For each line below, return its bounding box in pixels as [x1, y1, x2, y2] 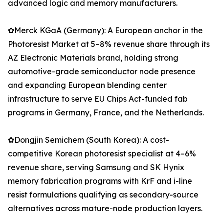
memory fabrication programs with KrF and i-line [8, 176, 192, 186]
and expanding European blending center [8, 80, 167, 90]
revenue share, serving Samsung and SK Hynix [8, 162, 184, 173]
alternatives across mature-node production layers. [8, 203, 202, 214]
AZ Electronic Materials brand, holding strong [8, 53, 178, 63]
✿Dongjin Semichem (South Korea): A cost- [8, 135, 169, 145]
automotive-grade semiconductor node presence [8, 66, 196, 77]
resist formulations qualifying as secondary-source [8, 190, 198, 200]
